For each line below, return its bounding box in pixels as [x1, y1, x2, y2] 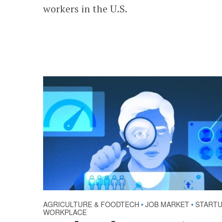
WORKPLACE [43, 207, 87, 217]
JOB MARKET [145, 199, 190, 209]
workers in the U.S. [43, 2, 128, 16]
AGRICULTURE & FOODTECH [43, 199, 140, 209]
